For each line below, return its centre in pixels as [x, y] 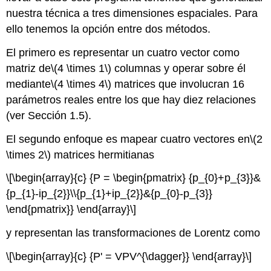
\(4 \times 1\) [81, 68]
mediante [29, 84]
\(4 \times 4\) [81, 84]
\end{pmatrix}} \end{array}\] [71, 210]
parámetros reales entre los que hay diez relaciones [131, 100]
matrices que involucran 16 [178, 84]
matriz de [29, 68]
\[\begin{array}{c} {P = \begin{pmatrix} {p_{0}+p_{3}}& [134, 178]
